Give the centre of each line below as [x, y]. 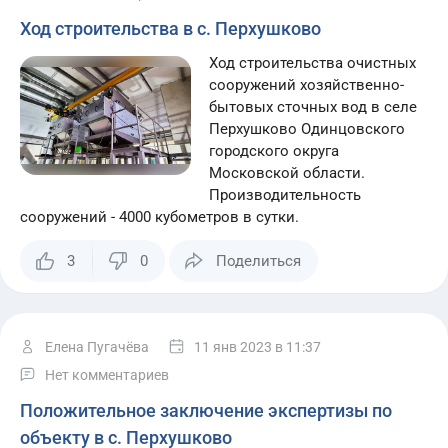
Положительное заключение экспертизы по [206, 410]
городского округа [274, 151]
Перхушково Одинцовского [307, 129]
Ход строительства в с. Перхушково [170, 28]
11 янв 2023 [233, 347]
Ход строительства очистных [313, 63]
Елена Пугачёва [97, 347]
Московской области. [287, 173]
